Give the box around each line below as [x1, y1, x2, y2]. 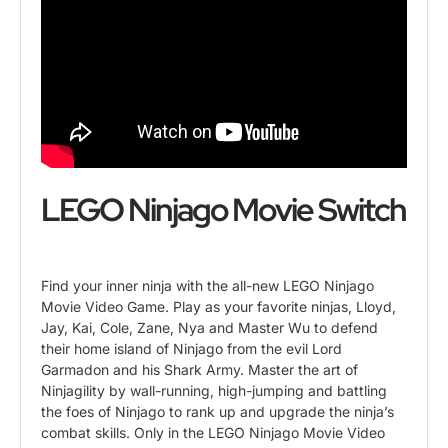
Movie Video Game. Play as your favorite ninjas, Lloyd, [41, 297, 396, 315]
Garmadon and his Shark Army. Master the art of [41, 360, 358, 378]
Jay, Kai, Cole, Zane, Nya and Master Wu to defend [41, 318, 378, 336]
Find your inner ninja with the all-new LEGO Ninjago [41, 276, 374, 294]
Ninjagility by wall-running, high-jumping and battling [41, 381, 387, 399]
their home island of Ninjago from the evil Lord [41, 339, 342, 357]
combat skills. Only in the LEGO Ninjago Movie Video [41, 423, 385, 441]
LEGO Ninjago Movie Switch [41, 188, 406, 232]
